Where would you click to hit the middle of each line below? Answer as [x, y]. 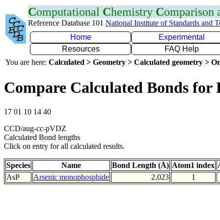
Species [18, 165]
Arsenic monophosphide [71, 177]
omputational [69, 12]
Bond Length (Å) [140, 165]
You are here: [27, 62]
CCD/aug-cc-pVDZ [35, 128]
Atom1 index [193, 165]
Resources [81, 49]
